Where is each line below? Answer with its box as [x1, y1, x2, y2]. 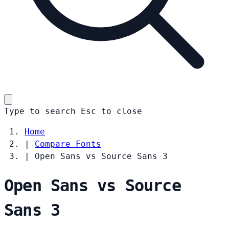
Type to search [4, 106, 76, 116]
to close [101, 106, 142, 116]
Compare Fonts [35, 139, 101, 149]
